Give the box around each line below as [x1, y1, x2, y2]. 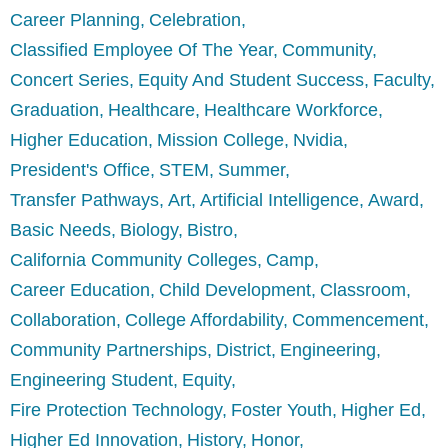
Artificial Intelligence [200, 190, 359, 211]
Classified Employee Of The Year [10, 40, 273, 61]
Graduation [10, 100, 99, 121]
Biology [120, 220, 178, 241]
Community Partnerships [10, 340, 207, 361]
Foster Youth [231, 400, 332, 421]
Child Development [159, 280, 311, 301]
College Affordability [125, 310, 283, 331]
